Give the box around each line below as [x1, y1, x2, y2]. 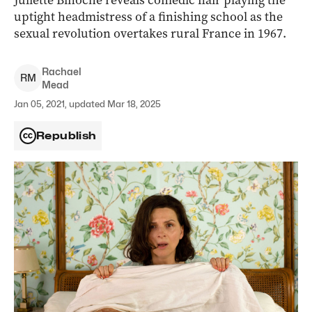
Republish [36, 130, 97, 142]
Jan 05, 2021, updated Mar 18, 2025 [14, 98, 161, 109]
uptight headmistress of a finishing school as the [14, 8, 283, 25]
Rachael [42, 65, 81, 77]
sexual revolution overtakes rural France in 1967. [14, 25, 286, 42]
